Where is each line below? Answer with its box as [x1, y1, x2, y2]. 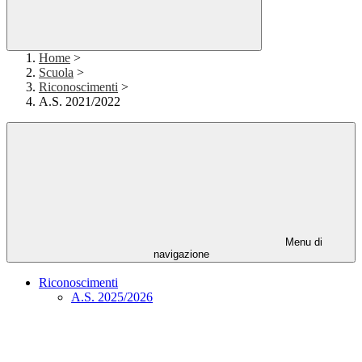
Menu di [282, 236, 322, 249]
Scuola [39, 65, 74, 80]
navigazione [153, 248, 209, 261]
